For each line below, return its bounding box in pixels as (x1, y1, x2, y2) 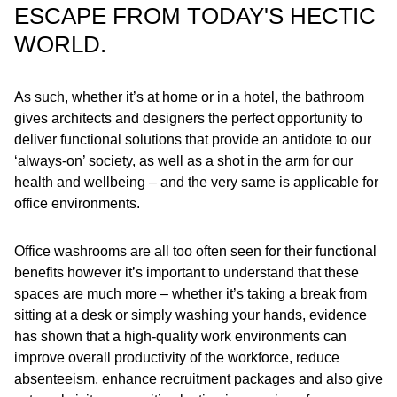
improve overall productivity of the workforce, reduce (14, 350, 339, 365)
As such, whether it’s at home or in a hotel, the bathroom (14, 90, 364, 105)
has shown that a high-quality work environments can (14, 329, 346, 344)
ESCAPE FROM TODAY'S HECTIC (14, 3, 376, 29)
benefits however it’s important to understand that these (14, 265, 359, 280)
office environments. (14, 196, 140, 211)
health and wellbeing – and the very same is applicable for (14, 175, 378, 190)
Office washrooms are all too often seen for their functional (14, 244, 377, 259)
